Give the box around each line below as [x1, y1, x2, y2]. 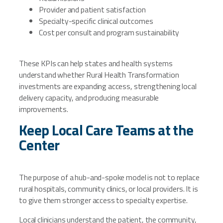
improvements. [19, 103, 68, 115]
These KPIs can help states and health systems [19, 57, 173, 69]
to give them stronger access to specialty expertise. [19, 194, 188, 206]
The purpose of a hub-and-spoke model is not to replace [19, 171, 200, 183]
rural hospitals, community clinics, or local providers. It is [19, 182, 198, 195]
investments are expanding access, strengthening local [19, 80, 197, 92]
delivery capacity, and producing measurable [19, 91, 159, 104]
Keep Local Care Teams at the [19, 119, 194, 141]
